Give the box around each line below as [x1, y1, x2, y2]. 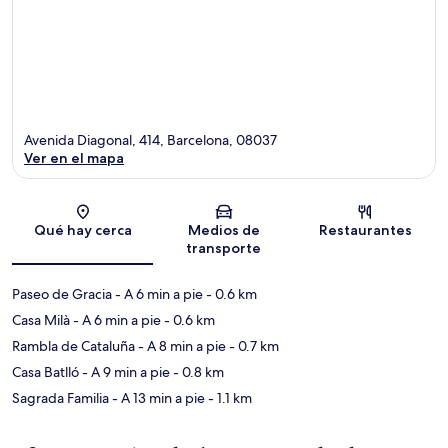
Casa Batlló [12, 362, 79, 381]
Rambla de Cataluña [12, 336, 135, 355]
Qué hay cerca [33, 220, 132, 239]
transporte [186, 238, 262, 257]
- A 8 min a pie [135, 336, 226, 355]
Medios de [187, 220, 260, 239]
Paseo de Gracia [12, 284, 112, 303]
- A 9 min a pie [79, 362, 170, 381]
